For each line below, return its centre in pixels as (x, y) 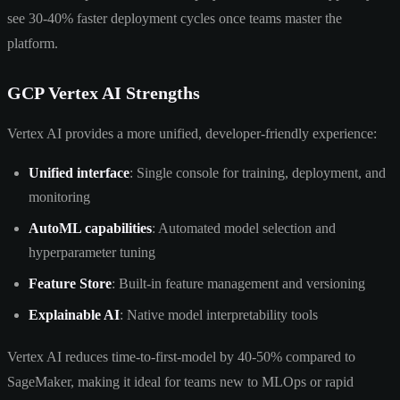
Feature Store (70, 283)
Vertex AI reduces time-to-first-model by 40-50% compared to (181, 356)
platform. (33, 43)
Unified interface (79, 172)
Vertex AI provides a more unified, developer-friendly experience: (192, 133)
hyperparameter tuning (92, 252)
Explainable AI (74, 314)
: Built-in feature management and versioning (238, 283)
